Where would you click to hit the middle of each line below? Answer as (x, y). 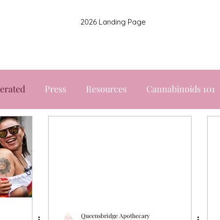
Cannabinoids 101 (181, 89)
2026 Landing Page (113, 22)
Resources (106, 89)
